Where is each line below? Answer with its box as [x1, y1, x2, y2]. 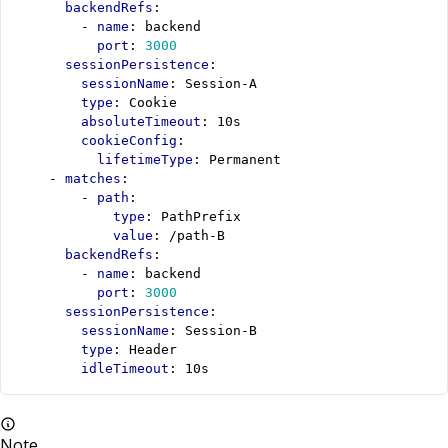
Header [129, 342, 177, 358]
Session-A [185, 76, 257, 92]
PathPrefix [161, 209, 241, 225]
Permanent [209, 152, 281, 168]
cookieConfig [81, 133, 177, 149]
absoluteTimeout [81, 114, 201, 130]
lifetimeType [97, 152, 193, 168]
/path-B [169, 228, 225, 244]
